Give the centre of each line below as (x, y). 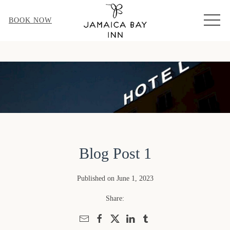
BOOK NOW (30, 20)
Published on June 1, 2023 (115, 178)
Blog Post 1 (115, 153)
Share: (115, 198)
